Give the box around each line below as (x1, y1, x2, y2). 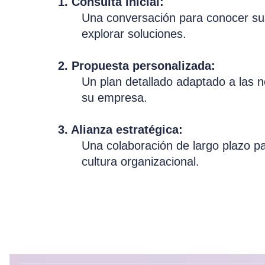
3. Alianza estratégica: (58, 122, 183, 136)
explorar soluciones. (82, 27, 186, 40)
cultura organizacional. (82, 154, 199, 168)
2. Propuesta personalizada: (58, 59, 215, 72)
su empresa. (82, 91, 147, 104)
